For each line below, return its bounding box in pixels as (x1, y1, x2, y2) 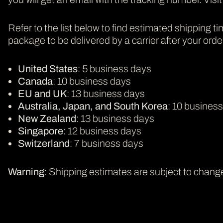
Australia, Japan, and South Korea (18, 101, 168, 111)
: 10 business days (53, 76, 131, 87)
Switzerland (18, 138, 70, 149)
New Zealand (18, 113, 76, 124)
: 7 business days (70, 138, 143, 149)
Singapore (18, 125, 63, 136)
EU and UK (18, 88, 67, 99)
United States (18, 63, 78, 74)
